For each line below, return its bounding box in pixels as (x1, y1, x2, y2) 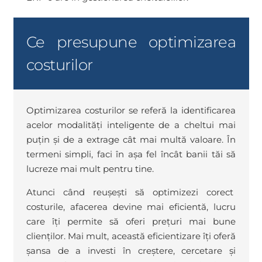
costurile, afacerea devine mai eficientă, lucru (26, 201, 236, 212)
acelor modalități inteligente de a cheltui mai (26, 119, 236, 130)
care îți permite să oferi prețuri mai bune (26, 215, 236, 227)
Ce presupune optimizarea (26, 32, 236, 51)
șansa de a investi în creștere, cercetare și (26, 244, 236, 256)
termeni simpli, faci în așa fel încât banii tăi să (26, 148, 236, 160)
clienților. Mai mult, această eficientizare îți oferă (26, 230, 236, 242)
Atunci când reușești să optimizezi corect (26, 186, 236, 198)
